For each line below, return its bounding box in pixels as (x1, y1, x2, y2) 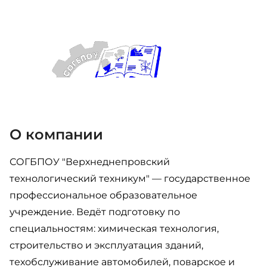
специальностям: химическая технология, (10, 223, 219, 234)
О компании (10, 126, 103, 143)
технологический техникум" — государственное (10, 173, 250, 184)
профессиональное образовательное (10, 190, 197, 201)
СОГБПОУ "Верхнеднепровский (10, 156, 170, 167)
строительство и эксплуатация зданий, (10, 240, 203, 251)
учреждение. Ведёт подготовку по (10, 206, 180, 218)
